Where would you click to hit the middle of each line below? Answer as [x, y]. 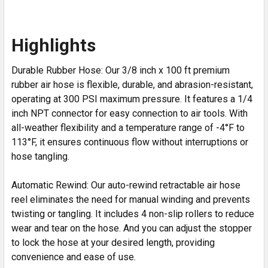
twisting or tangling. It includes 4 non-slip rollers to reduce [133, 214]
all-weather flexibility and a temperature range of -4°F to [128, 127]
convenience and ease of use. [74, 257]
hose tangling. [40, 156]
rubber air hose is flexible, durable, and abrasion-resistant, [132, 84]
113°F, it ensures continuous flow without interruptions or [130, 142]
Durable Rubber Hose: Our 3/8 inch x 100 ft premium [121, 70]
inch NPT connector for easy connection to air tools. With [130, 113]
